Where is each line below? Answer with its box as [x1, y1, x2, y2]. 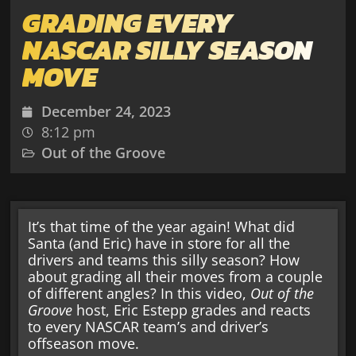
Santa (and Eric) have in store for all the [28, 233, 291, 253]
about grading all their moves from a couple [28, 266, 323, 286]
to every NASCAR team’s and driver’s [28, 316, 269, 336]
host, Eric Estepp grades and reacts [72, 300, 311, 319]
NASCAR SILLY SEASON [22, 29, 313, 72]
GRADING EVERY [22, 2, 234, 44]
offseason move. [28, 333, 140, 353]
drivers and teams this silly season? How [28, 250, 300, 269]
